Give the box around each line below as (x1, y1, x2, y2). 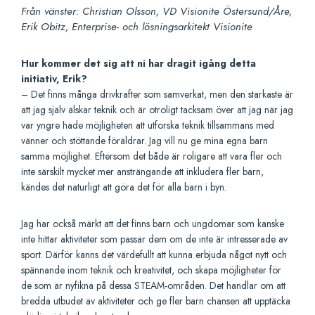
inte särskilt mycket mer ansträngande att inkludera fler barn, (21, 165, 264, 179)
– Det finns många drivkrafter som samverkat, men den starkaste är (21, 87, 293, 102)
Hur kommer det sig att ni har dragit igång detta (21, 56, 256, 71)
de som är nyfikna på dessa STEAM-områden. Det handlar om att (21, 278, 285, 293)
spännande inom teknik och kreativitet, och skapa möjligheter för (21, 263, 281, 278)
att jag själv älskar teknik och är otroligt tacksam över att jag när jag (21, 103, 293, 117)
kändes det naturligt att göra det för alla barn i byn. (21, 180, 226, 195)
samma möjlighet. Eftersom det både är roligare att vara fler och (21, 149, 282, 164)
